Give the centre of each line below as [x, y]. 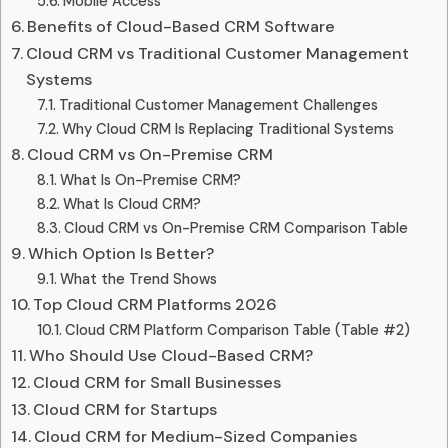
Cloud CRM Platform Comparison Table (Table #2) [237, 329]
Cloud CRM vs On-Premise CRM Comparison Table [235, 227]
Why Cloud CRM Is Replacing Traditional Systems [227, 128]
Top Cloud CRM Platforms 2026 [155, 304]
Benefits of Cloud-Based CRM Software [181, 26]
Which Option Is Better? [121, 253]
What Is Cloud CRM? [131, 203]
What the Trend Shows [138, 278]
